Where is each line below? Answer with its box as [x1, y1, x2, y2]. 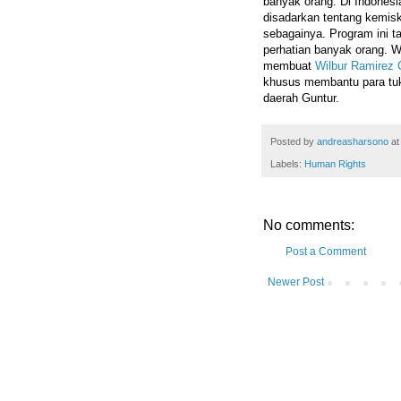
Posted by [270, 136, 317, 148]
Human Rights [304, 158, 366, 169]
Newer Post [268, 275, 324, 288]
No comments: [263, 217, 354, 233]
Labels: [270, 158, 304, 169]
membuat [263, 59, 315, 73]
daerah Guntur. [263, 91, 339, 106]
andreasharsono [317, 136, 388, 148]
